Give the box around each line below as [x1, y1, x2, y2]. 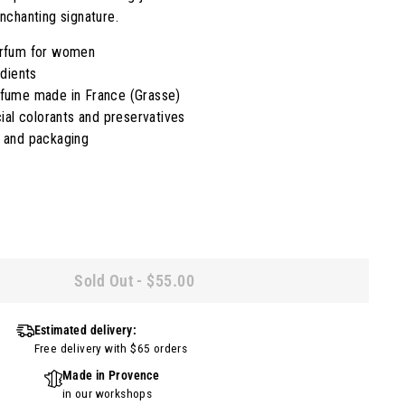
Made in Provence [61, 368, 160, 382]
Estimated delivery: [33, 323, 137, 337]
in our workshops [61, 386, 153, 400]
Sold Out [74, 271, 133, 290]
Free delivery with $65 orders [33, 341, 188, 355]
